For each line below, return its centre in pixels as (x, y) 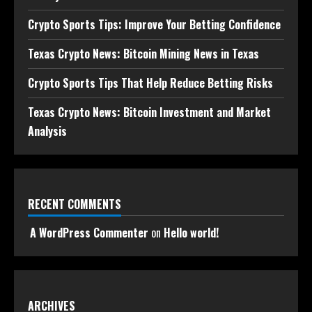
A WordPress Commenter (89, 233)
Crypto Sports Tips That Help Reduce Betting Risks (150, 83)
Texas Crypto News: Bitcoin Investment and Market (149, 112)
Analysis (47, 131)
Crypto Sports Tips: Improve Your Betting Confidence (154, 25)
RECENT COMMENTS (75, 204)
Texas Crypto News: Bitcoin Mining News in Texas (143, 54)
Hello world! (191, 233)
